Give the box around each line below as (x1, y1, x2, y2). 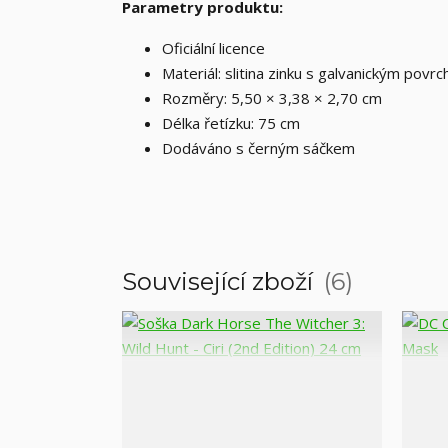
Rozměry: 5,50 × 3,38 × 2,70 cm (162, 87, 382, 108)
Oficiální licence (162, 37, 265, 58)
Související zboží (122, 266, 319, 296)
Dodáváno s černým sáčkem (162, 137, 355, 158)
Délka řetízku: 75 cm (162, 112, 300, 133)
